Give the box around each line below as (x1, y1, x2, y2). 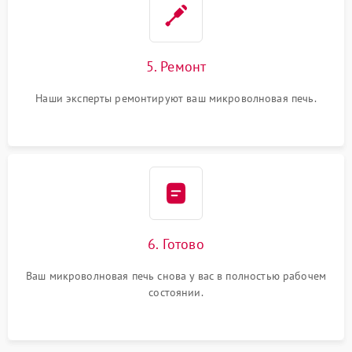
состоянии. (148, 285, 203, 299)
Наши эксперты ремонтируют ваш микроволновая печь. (35, 91, 317, 105)
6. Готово (148, 235, 204, 253)
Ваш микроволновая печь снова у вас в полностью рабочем (25, 269, 327, 283)
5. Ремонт (145, 57, 207, 75)
